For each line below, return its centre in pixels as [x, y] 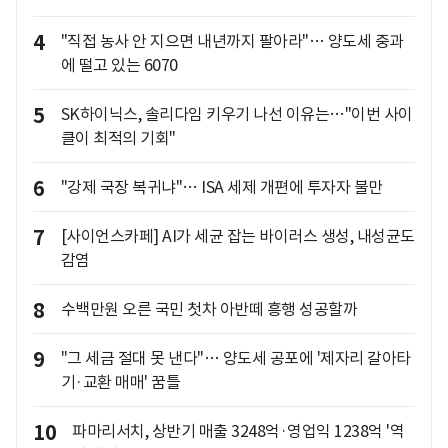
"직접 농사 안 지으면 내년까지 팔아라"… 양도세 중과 [232, 41]
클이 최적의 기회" [118, 138]
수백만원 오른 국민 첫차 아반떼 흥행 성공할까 [208, 309]
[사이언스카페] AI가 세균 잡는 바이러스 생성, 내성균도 [237, 236]
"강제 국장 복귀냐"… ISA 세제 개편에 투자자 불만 [221, 187]
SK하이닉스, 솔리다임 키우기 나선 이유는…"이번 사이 [236, 114]
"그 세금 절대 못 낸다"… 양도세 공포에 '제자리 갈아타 [235, 358]
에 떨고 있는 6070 [119, 65]
